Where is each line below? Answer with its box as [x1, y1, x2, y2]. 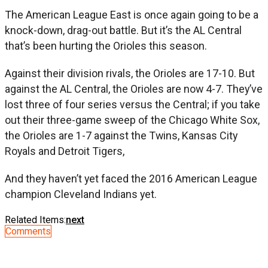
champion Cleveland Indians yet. [5, 187, 157, 200]
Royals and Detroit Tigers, [5, 144, 124, 157]
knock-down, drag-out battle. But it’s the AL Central [5, 23, 242, 36]
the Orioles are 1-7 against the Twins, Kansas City [5, 129, 237, 142]
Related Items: [5, 214, 66, 226]
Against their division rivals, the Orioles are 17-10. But [5, 66, 255, 80]
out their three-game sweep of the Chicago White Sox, [5, 113, 260, 126]
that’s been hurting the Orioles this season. [5, 39, 207, 52]
